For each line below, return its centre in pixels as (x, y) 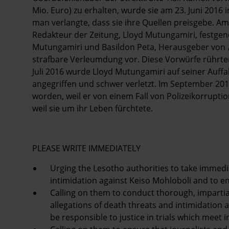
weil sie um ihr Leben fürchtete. (93, 108)
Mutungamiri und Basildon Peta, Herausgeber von (130, 47)
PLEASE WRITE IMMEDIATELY (86, 148)
